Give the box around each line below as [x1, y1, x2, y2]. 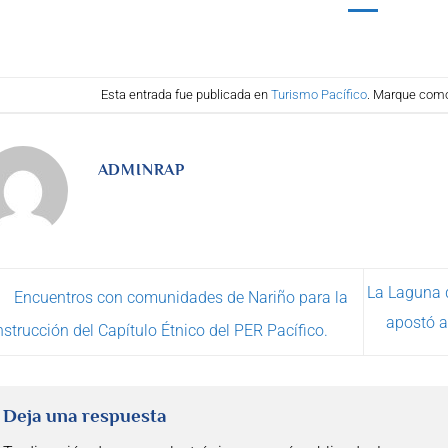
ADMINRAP [97, 161, 185, 180]
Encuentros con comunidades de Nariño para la [9, 288, 348, 308]
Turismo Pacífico [270, 86, 367, 102]
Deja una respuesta [2, 404, 171, 426]
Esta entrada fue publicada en [100, 86, 271, 102]
